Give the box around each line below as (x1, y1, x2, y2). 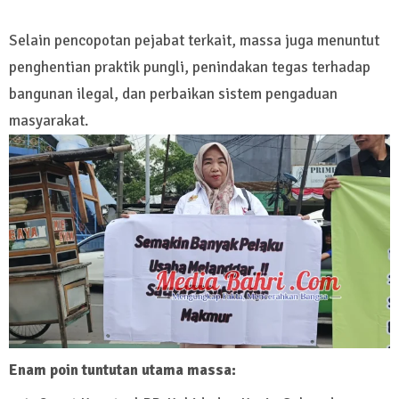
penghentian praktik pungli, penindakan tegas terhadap (9, 58, 370, 77)
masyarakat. (9, 111, 88, 131)
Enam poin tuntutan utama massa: (9, 361, 236, 380)
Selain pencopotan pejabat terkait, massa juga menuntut (9, 31, 379, 51)
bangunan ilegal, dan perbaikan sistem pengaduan (9, 85, 338, 104)
